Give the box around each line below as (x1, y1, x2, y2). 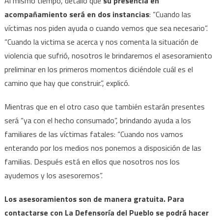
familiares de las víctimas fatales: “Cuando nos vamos (4, 128, 183, 140)
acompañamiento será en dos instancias (4, 8, 149, 20)
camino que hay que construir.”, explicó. (4, 77, 130, 89)
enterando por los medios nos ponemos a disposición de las (4, 141, 201, 154)
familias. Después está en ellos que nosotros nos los (4, 155, 180, 167)
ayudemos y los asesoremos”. (4, 169, 103, 181)
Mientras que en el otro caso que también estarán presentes (4, 100, 205, 112)
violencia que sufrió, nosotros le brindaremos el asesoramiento (4, 49, 212, 61)
